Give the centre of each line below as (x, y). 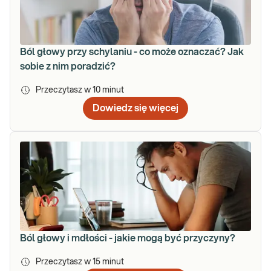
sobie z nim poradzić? (68, 67)
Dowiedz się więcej (135, 109)
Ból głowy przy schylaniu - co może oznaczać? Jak (132, 52)
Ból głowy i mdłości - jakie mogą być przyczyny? (128, 239)
